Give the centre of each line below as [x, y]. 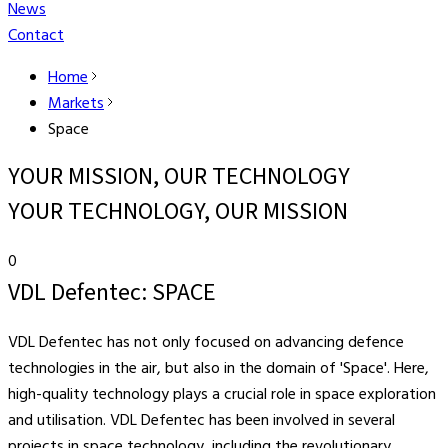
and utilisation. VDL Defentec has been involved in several [201, 420]
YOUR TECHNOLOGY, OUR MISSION [178, 211]
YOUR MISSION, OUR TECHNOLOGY [179, 176]
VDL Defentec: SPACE [112, 292]
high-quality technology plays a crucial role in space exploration [222, 394]
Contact [36, 36]
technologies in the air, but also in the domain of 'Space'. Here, [218, 368]
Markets [76, 104]
